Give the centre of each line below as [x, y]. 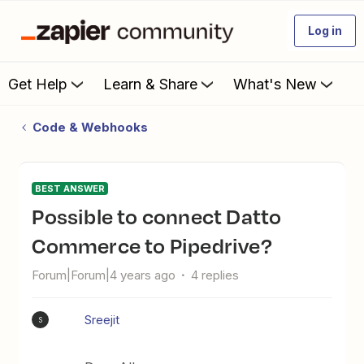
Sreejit [102, 320]
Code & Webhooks [90, 127]
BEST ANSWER [70, 188]
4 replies [215, 275]
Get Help [38, 84]
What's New [275, 84]
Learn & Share [150, 84]
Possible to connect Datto [38, 216]
